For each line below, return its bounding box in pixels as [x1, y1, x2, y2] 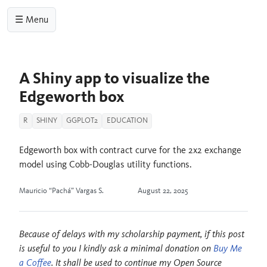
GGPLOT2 [66, 116, 98, 126]
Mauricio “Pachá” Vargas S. [19, 185, 104, 195]
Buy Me [213, 242, 242, 254]
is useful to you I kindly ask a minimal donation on [19, 242, 213, 254]
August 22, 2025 [138, 185, 188, 195]
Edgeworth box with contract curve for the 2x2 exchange [19, 144, 241, 156]
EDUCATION [106, 116, 148, 126]
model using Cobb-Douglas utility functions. [19, 158, 192, 170]
